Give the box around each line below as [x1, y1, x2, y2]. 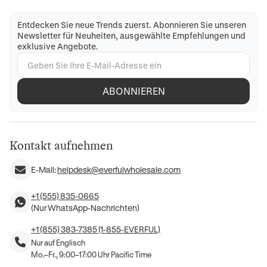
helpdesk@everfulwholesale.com [57, 164, 181, 175]
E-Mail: [31, 164, 56, 175]
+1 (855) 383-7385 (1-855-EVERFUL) [31, 224, 160, 235]
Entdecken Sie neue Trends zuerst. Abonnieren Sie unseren [17, 20, 246, 30]
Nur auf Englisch [31, 238, 85, 247]
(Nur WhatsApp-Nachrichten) [31, 203, 139, 213]
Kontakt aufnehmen [10, 138, 113, 153]
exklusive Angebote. [17, 41, 98, 52]
